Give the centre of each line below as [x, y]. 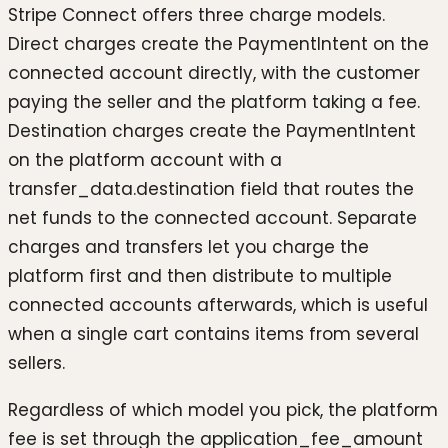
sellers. [36, 362]
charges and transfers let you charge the [188, 246]
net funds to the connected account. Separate [212, 217]
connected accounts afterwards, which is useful [218, 304]
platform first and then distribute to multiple [200, 275]
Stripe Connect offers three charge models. [196, 14]
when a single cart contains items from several [213, 333]
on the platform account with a [145, 159]
